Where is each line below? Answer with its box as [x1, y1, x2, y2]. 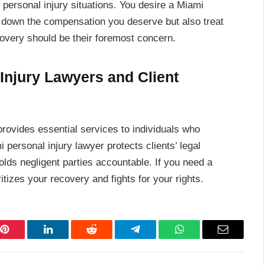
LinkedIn [47, 232, 86, 244]
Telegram [134, 232, 175, 244]
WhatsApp [178, 232, 224, 244]
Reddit [91, 232, 119, 244]
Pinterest [3, 232, 41, 244]
